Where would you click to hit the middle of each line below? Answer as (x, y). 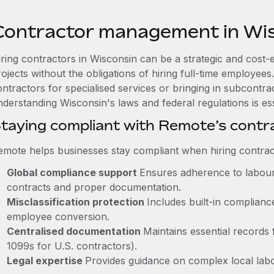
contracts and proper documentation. (94, 187)
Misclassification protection (76, 202)
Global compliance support (73, 172)
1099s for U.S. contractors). (72, 246)
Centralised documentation (75, 231)
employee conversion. (58, 217)
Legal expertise (46, 261)
